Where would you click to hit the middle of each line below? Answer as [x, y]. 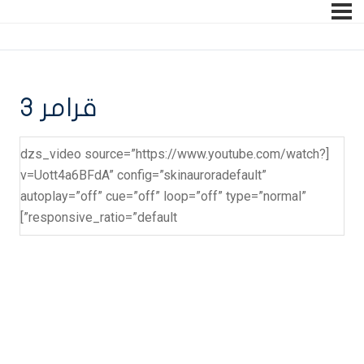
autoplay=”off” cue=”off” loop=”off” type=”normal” [163, 197]
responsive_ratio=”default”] [103, 218]
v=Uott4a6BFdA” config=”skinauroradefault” [143, 175]
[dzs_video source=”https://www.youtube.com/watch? [173, 154]
